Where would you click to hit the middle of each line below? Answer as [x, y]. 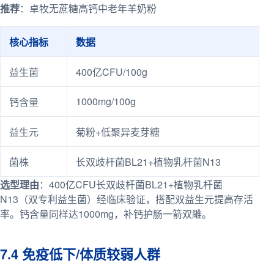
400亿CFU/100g [112, 72]
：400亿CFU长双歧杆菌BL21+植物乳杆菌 [131, 184]
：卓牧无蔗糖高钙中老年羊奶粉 [88, 9]
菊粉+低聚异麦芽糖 [118, 131]
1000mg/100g [106, 101]
